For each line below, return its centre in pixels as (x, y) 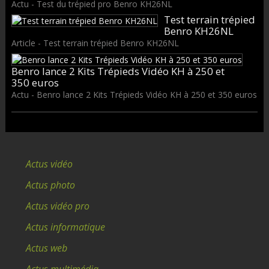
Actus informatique (65, 227)
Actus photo (50, 185)
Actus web (46, 248)
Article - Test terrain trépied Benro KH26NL (95, 43)
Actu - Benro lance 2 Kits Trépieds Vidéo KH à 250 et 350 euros (134, 95)
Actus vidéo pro (57, 206)
